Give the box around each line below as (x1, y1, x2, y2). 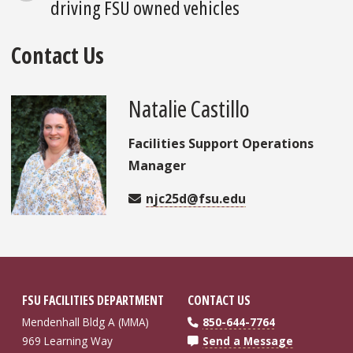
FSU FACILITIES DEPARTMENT (22, 291, 164, 309)
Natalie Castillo (128, 93, 251, 124)
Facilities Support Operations (128, 135, 314, 153)
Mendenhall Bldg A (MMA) (22, 314, 149, 329)
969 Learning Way (22, 333, 113, 348)
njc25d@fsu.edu (146, 190, 247, 208)
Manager (128, 157, 187, 175)
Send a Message (203, 333, 293, 348)
